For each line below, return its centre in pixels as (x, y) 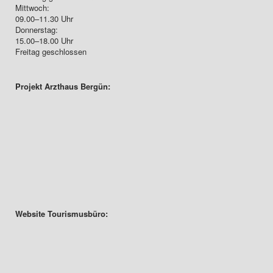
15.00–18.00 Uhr (45, 41)
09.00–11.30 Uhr (45, 19)
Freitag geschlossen (51, 51)
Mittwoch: (34, 8)
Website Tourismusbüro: (62, 214)
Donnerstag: (38, 30)
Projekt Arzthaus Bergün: (63, 86)
